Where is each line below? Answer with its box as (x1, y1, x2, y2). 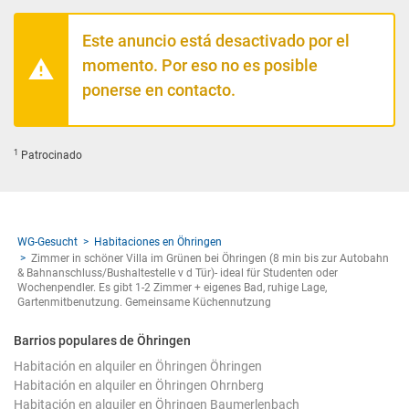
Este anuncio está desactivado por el (82, 31, 350, 51)
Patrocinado (18, 149, 82, 163)
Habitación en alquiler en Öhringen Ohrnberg (14, 378, 264, 393)
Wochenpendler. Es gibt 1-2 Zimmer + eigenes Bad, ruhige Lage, (17, 281, 327, 295)
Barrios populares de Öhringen (14, 333, 191, 349)
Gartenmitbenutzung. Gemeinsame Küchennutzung (17, 296, 271, 309)
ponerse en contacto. (82, 80, 236, 100)
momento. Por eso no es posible (82, 56, 318, 76)
